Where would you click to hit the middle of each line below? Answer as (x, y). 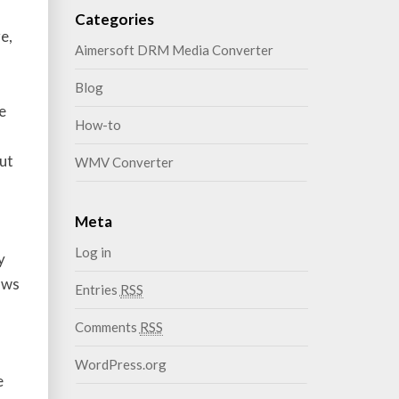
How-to (98, 125)
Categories (114, 19)
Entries (97, 289)
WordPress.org (120, 364)
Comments (107, 327)
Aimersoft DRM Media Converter (174, 50)
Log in (93, 252)
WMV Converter (124, 162)
